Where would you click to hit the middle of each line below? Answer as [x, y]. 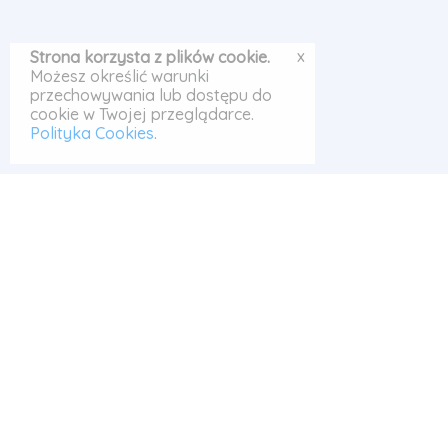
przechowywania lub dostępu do [151, 95]
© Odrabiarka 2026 [82, 390]
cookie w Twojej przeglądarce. [142, 114]
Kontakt [409, 411]
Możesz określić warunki [119, 76]
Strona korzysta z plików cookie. [150, 57]
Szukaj [268, 390]
